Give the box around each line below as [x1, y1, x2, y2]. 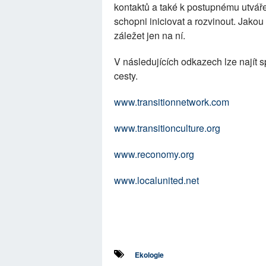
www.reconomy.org [114, 147, 194, 161]
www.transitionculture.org [114, 121, 220, 135]
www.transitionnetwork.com [114, 95, 229, 109]
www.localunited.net [114, 173, 199, 187]
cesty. [114, 69, 138, 83]
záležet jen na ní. [114, 28, 185, 42]
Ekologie [135, 249, 164, 260]
